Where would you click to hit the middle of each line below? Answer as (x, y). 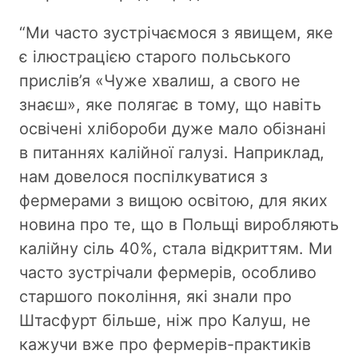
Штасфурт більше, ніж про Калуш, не (165, 320)
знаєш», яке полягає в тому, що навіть (170, 104)
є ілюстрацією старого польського (155, 56)
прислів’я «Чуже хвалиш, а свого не (160, 80)
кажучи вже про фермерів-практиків (165, 344)
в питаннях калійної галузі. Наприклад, (172, 152)
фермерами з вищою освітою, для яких (173, 200)
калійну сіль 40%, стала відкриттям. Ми (176, 248)
